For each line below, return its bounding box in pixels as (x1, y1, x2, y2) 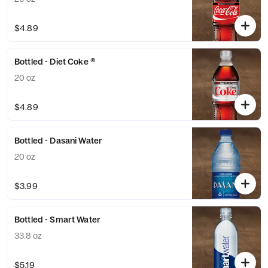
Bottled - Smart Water (14, 214, 100, 225)
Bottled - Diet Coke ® (14, 56, 95, 67)
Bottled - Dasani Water (14, 135, 103, 146)
